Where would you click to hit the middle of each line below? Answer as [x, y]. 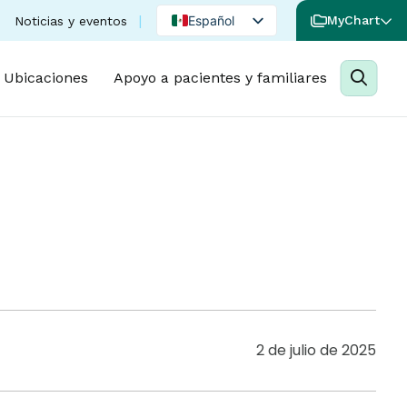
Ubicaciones [46, 78]
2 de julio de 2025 [316, 350]
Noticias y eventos [71, 20]
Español [211, 20]
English [209, 50]
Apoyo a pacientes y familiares [220, 78]
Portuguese [222, 80]
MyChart [353, 20]
